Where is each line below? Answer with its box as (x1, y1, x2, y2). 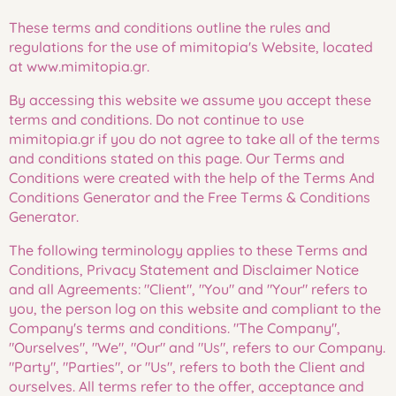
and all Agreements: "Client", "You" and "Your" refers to (9, 280, 368, 298)
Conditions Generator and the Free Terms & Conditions (9, 188, 370, 206)
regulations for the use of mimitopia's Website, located (9, 38, 373, 56)
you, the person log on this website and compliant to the (9, 300, 381, 317)
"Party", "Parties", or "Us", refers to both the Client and (9, 358, 365, 376)
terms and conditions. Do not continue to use (9, 110, 304, 128)
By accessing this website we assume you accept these (9, 91, 371, 109)
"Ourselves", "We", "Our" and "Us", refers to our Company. (9, 339, 385, 356)
